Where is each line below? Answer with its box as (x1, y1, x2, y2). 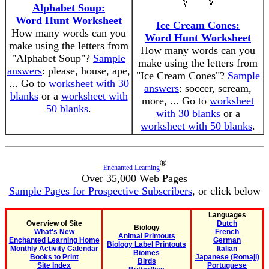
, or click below (192, 185, 261, 197)
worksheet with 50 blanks (141, 120, 252, 132)
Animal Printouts (118, 232, 175, 240)
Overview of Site (26, 219, 82, 228)
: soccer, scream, (179, 82, 252, 94)
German (213, 236, 241, 244)
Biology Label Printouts (107, 240, 186, 249)
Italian (217, 244, 237, 253)
